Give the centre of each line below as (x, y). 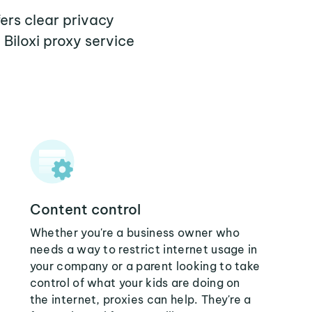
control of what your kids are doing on (135, 283)
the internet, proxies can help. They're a (140, 299)
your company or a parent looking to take (145, 266)
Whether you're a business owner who (134, 233)
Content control (85, 209)
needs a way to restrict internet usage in (143, 249)
